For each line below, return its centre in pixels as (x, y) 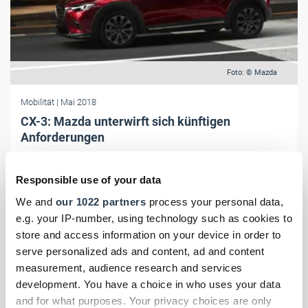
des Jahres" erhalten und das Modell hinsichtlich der (122, 173)
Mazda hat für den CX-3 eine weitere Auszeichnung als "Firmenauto (151, 157)
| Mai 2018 (76, 102)
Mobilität (38, 102)
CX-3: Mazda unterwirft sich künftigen (125, 121)
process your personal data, (214, 201)
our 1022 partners (100, 201)
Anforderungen (63, 137)
